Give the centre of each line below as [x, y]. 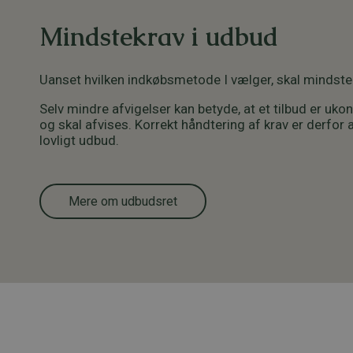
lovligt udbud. [79, 141]
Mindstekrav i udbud [159, 37]
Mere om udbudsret [123, 201]
